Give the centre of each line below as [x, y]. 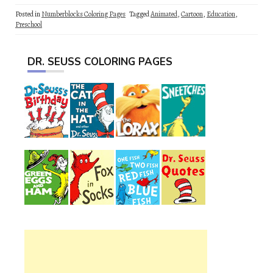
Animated [164, 14]
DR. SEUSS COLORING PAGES [100, 62]
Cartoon [192, 14]
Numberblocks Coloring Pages [83, 14]
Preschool [29, 24]
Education [221, 14]
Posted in [28, 14]
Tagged [140, 14]
